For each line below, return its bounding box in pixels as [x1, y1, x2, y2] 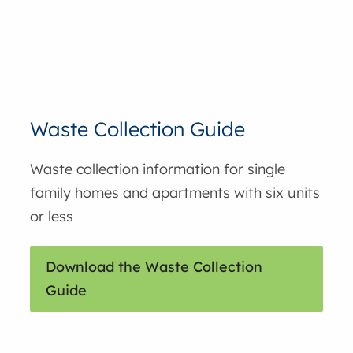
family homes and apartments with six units [30, 184, 321, 203]
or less [30, 207, 74, 226]
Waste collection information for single [30, 160, 286, 179]
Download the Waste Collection [46, 257, 263, 276]
